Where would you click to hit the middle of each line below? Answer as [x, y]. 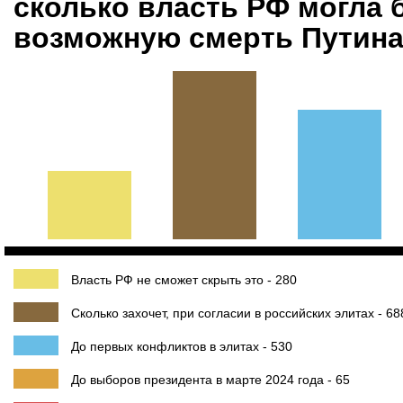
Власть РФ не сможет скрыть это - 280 [184, 280]
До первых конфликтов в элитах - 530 [182, 346]
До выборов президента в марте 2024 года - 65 [210, 380]
